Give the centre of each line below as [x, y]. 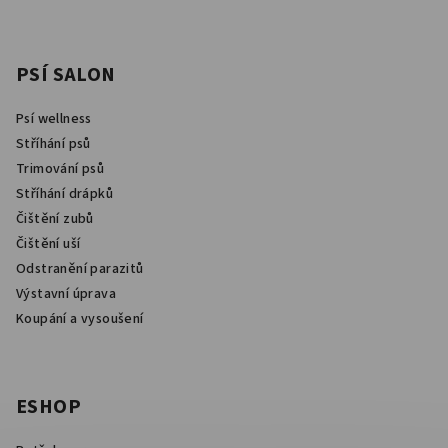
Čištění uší [48, 244]
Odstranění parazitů [80, 269]
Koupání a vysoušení [80, 319]
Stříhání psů [53, 144]
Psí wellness [54, 119]
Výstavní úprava [66, 294]
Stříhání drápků [64, 194]
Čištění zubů [55, 219]
